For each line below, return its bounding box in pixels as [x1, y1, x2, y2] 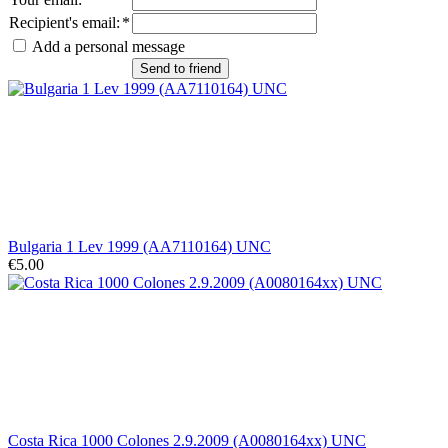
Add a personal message [29, 37, 185, 55]
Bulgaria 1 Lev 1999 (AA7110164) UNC [8, 237, 271, 255]
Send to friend [140, 60, 221, 76]
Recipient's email [9, 13, 116, 31]
